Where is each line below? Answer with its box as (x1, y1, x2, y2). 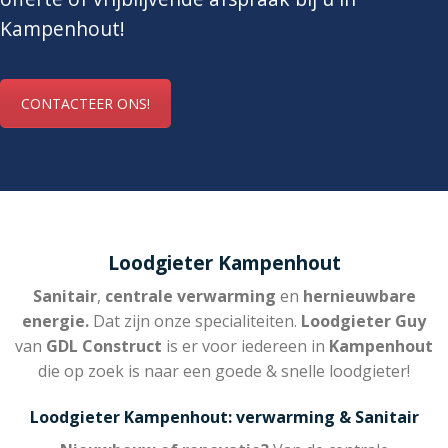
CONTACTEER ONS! (21, 93, 150, 113)
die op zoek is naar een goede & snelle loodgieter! (38, 360, 410, 383)
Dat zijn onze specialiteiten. (89, 310, 301, 333)
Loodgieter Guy (301, 310, 426, 333)
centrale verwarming (100, 285, 280, 308)
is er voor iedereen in (162, 335, 329, 358)
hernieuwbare (298, 285, 416, 308)
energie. (22, 310, 89, 333)
